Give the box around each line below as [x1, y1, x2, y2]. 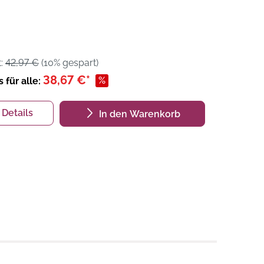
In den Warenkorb [98, 108, 180, 120]
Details [2, 107, 33, 118]
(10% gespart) [39, 57, 98, 68]
